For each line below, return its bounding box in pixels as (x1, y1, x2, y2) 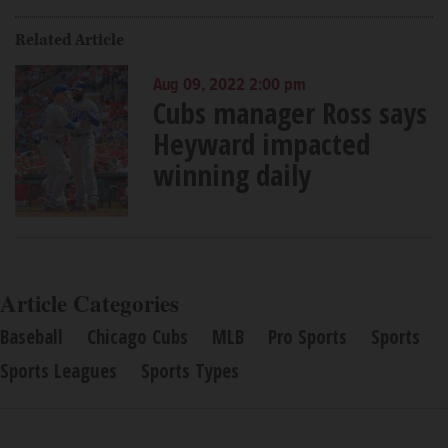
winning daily (152, 155, 311, 195)
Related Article (15, 29, 124, 52)
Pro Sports (268, 324, 347, 351)
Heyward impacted (152, 124, 370, 164)
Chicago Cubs (87, 324, 188, 351)
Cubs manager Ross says (152, 93, 427, 133)
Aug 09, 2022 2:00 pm (152, 75, 306, 98)
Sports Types (141, 358, 239, 385)
